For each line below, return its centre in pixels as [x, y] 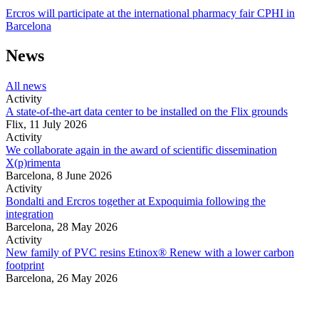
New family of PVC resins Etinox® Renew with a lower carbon [150, 253]
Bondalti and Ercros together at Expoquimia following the [136, 202]
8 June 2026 [84, 176]
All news [26, 86]
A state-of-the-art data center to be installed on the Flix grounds [147, 112]
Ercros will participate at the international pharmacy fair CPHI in [150, 13]
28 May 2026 [87, 227]
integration [30, 214]
